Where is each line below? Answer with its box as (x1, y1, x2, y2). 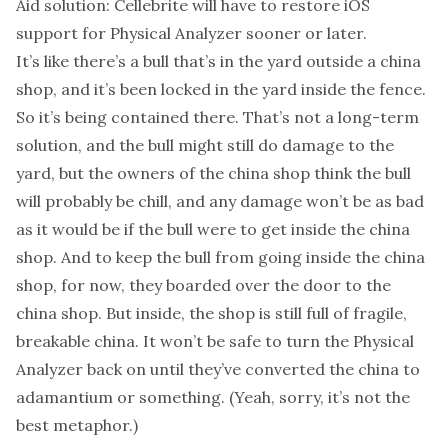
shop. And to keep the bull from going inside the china (16, 247, 425, 267)
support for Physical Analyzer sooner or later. (16, 23, 367, 43)
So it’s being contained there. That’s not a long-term (16, 107, 419, 127)
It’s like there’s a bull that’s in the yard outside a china (16, 51, 421, 71)
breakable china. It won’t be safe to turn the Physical (16, 331, 414, 351)
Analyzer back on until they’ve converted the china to (16, 359, 420, 379)
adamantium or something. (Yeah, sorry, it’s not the (16, 387, 410, 407)
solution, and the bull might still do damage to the (16, 135, 394, 155)
